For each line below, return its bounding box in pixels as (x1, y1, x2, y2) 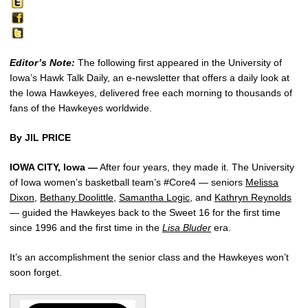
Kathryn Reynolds (214, 191, 291, 203)
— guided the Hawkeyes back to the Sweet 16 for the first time (10, 206, 280, 218)
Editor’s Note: (10, 56, 75, 68)
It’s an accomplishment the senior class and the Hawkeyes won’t (10, 251, 289, 263)
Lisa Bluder (162, 221, 211, 233)
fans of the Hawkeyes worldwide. (10, 102, 152, 113)
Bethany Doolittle (40, 191, 113, 203)
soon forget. (10, 266, 62, 278)
